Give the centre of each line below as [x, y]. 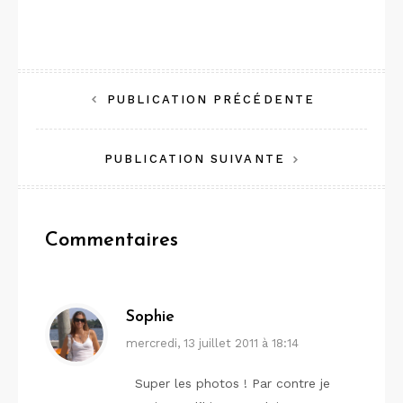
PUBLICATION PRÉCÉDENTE [211, 99]
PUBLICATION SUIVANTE [195, 158]
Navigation [103, 103]
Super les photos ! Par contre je [233, 383]
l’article [80, 167]
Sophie [150, 317]
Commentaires [112, 240]
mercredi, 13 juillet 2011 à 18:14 [212, 343]
